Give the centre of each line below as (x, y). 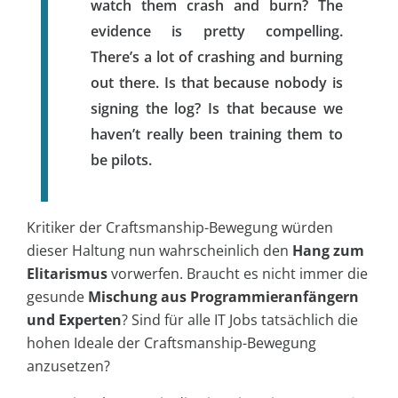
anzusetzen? (68, 366)
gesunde (57, 296)
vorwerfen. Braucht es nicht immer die (238, 273)
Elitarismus (67, 273)
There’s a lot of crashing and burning (217, 56)
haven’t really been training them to (217, 134)
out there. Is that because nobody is (217, 82)
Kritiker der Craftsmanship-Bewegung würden (180, 227)
